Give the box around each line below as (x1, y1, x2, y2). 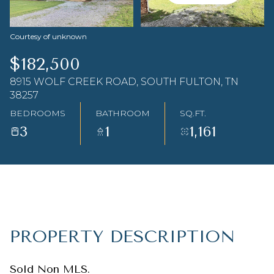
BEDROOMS (10, 107, 65, 119)
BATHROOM (95, 107, 150, 119)
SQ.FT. (180, 107, 206, 119)
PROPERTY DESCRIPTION (10, 226, 235, 246)
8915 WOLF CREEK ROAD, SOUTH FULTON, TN (10, 76, 239, 87)
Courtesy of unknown (10, 32, 87, 41)
